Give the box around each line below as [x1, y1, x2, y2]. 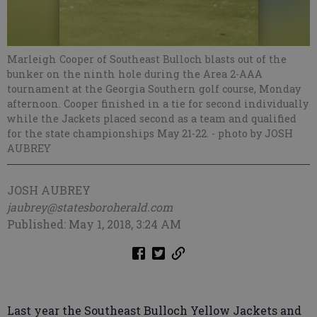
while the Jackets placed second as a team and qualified [7, 112, 296, 125]
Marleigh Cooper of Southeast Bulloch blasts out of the [7, 52, 287, 66]
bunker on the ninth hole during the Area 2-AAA [7, 67, 263, 81]
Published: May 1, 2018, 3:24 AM [7, 217, 181, 231]
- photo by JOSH [212, 127, 293, 140]
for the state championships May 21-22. [7, 127, 212, 140]
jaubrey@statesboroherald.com [7, 200, 173, 214]
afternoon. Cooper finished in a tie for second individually [7, 97, 309, 110]
